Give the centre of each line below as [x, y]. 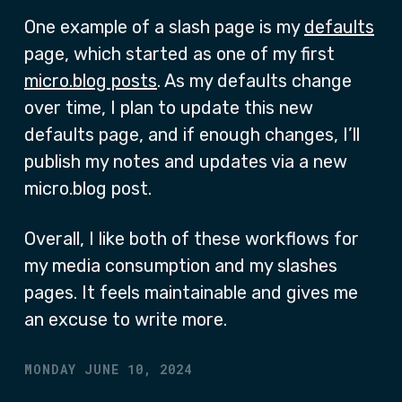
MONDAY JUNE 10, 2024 [108, 369]
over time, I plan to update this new [169, 108]
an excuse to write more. [126, 319]
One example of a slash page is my [164, 27]
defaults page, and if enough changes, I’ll [192, 135]
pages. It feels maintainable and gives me [191, 293]
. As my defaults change [254, 81]
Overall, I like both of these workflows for [192, 239]
